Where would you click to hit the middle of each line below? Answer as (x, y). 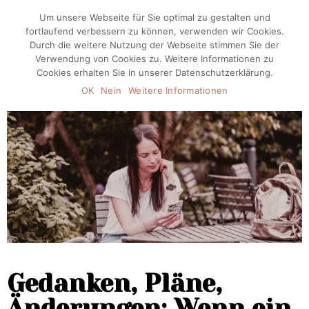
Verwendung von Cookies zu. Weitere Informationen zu (154, 59)
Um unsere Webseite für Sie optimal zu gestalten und (154, 17)
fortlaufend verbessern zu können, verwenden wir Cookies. (154, 31)
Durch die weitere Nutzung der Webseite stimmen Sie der (154, 45)
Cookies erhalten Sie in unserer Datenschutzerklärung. (154, 72)
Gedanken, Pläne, (114, 283)
